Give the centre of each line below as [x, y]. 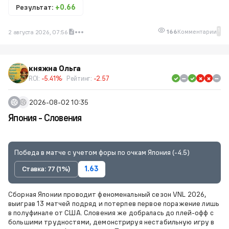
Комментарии [197, 31]
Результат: [36, 7]
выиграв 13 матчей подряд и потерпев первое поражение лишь [114, 203]
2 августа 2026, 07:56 [38, 32]
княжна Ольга [55, 68]
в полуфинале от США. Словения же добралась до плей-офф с [111, 212]
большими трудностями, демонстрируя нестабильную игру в [111, 222]
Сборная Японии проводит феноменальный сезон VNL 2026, [108, 194]
